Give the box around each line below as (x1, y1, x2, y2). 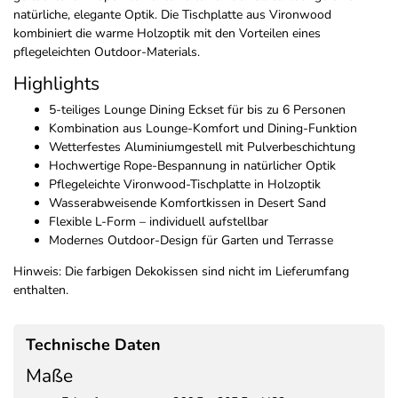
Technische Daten (26, 334, 161, 356)
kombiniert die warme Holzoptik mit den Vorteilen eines (13, 25, 321, 43)
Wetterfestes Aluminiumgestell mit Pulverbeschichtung (49, 139, 355, 156)
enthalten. (13, 282, 68, 299)
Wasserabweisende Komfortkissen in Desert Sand (49, 195, 326, 212)
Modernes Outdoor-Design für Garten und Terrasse (49, 232, 333, 250)
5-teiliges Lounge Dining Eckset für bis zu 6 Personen (49, 101, 346, 119)
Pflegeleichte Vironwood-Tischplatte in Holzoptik (49, 176, 321, 194)
